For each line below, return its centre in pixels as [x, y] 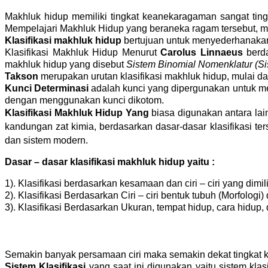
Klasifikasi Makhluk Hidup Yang [77, 113]
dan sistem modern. [46, 140]
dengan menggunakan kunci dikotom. [84, 100]
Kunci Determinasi [48, 88]
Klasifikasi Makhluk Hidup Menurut [83, 52]
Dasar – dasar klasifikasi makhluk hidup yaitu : [110, 162]
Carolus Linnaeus [202, 52]
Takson [23, 76]
